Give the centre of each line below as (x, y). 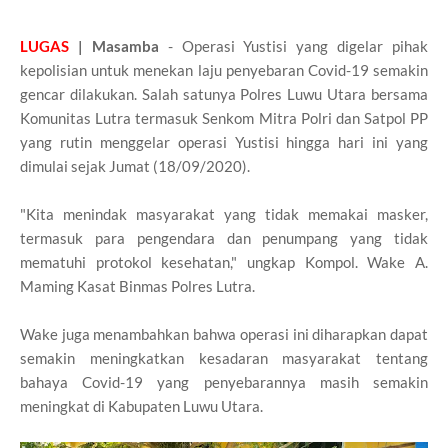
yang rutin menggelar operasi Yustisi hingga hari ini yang (224, 141)
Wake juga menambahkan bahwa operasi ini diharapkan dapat (224, 333)
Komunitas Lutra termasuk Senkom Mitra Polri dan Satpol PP (224, 117)
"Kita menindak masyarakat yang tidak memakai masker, (224, 213)
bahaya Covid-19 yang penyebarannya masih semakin (224, 381)
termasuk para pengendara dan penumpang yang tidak (224, 237)
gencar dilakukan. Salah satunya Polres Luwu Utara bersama (224, 93)
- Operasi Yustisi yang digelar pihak (293, 45)
